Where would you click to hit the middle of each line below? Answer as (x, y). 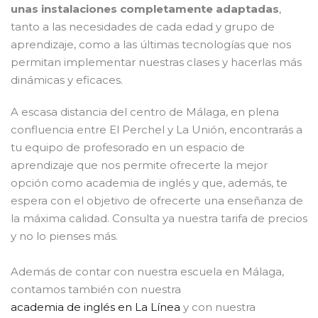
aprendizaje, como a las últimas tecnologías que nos (151, 45)
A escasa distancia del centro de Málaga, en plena (145, 112)
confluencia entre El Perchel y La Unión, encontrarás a (157, 130)
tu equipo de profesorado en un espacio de (128, 148)
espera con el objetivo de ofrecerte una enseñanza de (157, 201)
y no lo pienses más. (64, 236)
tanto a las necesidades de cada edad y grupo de (143, 27)
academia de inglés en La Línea (95, 307)
